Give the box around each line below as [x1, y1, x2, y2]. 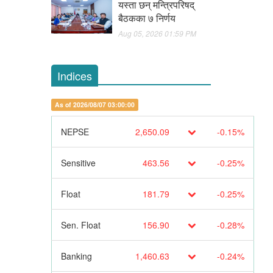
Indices [57, 68, 92, 84]
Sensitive [60, 157, 96, 169]
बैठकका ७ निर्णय [118, 11, 175, 26]
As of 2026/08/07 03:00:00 [54, 100, 135, 110]
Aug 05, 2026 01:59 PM [118, 28, 196, 39]
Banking [60, 250, 92, 263]
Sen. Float [60, 219, 101, 232]
